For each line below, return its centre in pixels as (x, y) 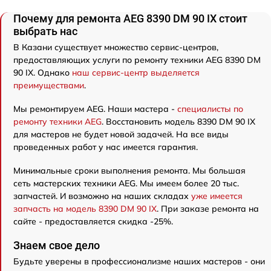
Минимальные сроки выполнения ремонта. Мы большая (129, 170)
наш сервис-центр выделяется (136, 72)
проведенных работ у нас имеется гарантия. (106, 147)
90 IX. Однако (43, 72)
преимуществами (49, 85)
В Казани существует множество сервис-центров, (116, 47)
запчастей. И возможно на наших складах (102, 196)
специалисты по (210, 109)
